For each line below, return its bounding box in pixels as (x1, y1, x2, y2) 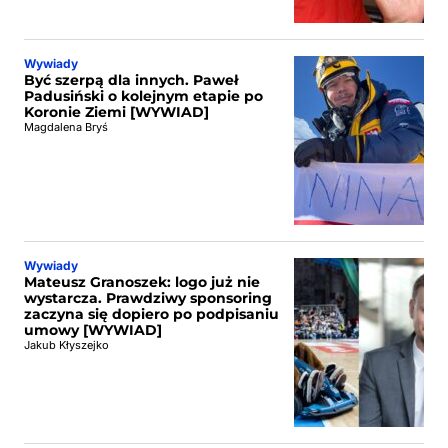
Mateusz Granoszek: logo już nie (24, 273, 260, 291)
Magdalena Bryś (24, 120, 108, 134)
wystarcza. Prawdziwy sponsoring (24, 289, 272, 307)
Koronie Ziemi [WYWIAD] (24, 103, 209, 121)
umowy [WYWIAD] (24, 321, 162, 339)
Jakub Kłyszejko (24, 338, 109, 352)
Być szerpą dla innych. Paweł (24, 71, 238, 89)
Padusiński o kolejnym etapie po (24, 87, 263, 105)
